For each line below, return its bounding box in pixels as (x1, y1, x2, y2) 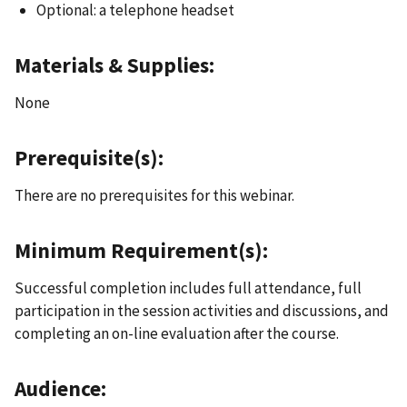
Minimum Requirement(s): (15, 237, 268, 264)
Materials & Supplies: (15, 52, 214, 79)
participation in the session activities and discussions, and (15, 301, 389, 322)
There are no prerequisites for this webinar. (15, 185, 294, 206)
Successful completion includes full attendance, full (15, 278, 362, 299)
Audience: (15, 375, 106, 402)
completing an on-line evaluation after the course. (15, 323, 339, 344)
